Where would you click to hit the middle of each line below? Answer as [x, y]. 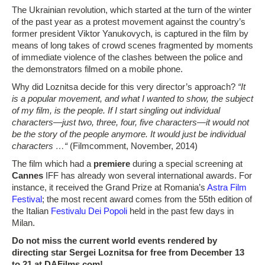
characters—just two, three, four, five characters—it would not [130, 122]
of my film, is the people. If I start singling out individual [116, 110]
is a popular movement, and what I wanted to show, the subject [132, 98]
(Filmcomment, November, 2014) [132, 146]
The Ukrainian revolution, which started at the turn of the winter [132, 10]
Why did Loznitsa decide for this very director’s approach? [125, 87]
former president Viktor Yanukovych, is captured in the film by [130, 33]
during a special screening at [186, 164]
